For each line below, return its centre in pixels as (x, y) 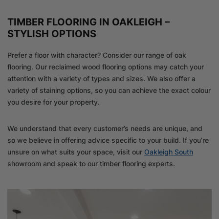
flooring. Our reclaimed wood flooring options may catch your (106, 67)
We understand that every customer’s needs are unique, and (105, 129)
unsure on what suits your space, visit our (76, 152)
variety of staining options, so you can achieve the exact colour (109, 90)
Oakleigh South (169, 152)
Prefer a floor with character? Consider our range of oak (97, 55)
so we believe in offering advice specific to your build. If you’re (108, 140)
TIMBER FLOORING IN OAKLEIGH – (88, 22)
